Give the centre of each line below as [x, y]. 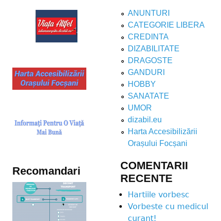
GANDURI [146, 72]
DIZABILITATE [154, 48]
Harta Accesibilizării [163, 131]
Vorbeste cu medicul [168, 207]
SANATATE [148, 96]
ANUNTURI [149, 13]
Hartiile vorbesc [159, 195]
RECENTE [147, 178]
